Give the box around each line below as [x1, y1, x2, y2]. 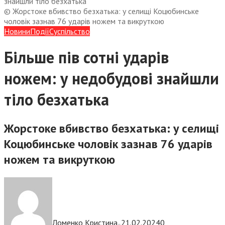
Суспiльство [49, 26, 90, 36]
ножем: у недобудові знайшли [4, 68, 219, 89]
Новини [4, 26, 30, 36]
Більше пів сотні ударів [4, 47, 169, 68]
